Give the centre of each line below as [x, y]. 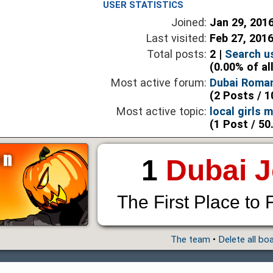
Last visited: [177, 38]
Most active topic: [162, 112]
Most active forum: [159, 83]
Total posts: [177, 54]
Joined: [189, 23]
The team [190, 240]
